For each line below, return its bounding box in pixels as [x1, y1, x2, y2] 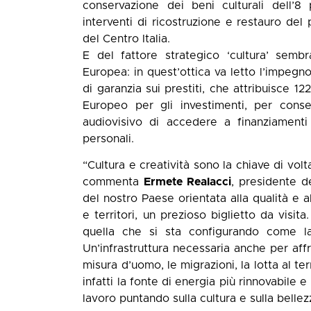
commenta [83, 176, 144, 188]
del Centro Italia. [83, 33, 171, 44]
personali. [83, 133, 135, 144]
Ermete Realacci [144, 176, 232, 188]
